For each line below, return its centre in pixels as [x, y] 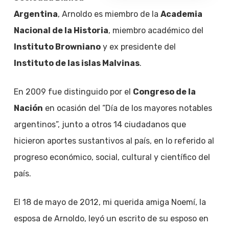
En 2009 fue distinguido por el [73, 92]
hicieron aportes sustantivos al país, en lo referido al [114, 141]
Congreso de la [164, 92]
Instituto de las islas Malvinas [76, 63]
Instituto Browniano [57, 47]
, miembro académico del [156, 30]
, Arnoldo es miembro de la [109, 14]
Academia [181, 14]
